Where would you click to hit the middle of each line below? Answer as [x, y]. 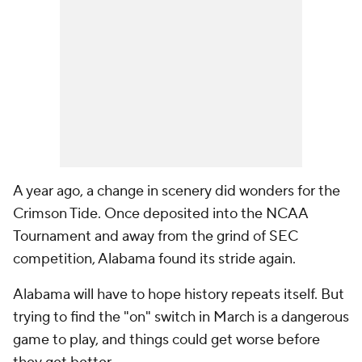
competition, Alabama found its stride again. [154, 259]
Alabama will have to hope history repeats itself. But [179, 295]
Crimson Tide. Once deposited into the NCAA [160, 214]
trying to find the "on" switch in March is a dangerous [181, 318]
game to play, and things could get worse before [166, 340]
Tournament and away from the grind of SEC [156, 237]
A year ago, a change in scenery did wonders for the [177, 192]
